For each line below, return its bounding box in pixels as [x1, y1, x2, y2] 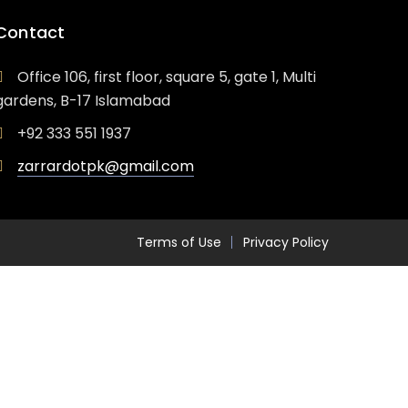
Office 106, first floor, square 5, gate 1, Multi [17, 66, 317, 87]
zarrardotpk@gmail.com [17, 156, 195, 177]
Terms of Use [137, 233, 221, 251]
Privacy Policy [243, 233, 329, 251]
